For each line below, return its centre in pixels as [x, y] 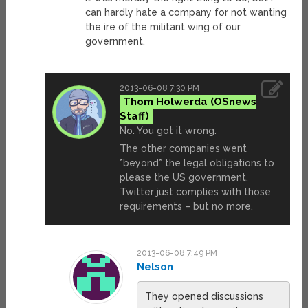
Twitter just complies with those [196, 191]
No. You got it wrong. [168, 130]
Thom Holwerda [166, 101]
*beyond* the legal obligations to [197, 163]
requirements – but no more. [187, 206]
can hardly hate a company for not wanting [186, 13]
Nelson [155, 266]
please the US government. [184, 177]
